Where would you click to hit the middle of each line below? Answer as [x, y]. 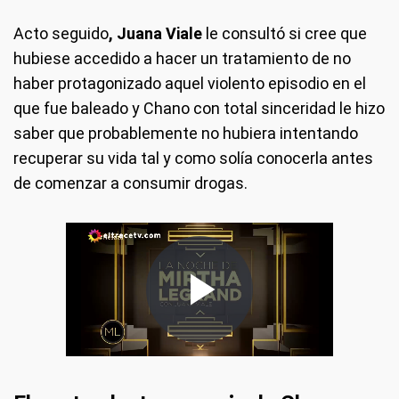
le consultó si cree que [286, 33]
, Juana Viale [157, 33]
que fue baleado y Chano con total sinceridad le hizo [199, 108]
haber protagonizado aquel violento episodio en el [190, 83]
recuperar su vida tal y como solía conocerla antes [193, 158]
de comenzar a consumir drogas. [130, 183]
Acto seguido [61, 33]
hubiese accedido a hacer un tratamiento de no [182, 58]
